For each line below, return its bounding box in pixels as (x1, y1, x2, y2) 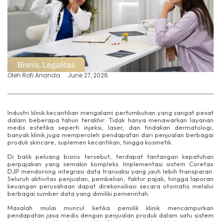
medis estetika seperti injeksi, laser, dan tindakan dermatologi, (7, 123, 214, 131)
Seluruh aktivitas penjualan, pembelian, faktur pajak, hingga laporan (7, 175, 214, 183)
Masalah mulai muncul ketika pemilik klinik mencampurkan (7, 204, 214, 212)
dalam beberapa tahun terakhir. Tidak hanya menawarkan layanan (7, 115, 214, 124)
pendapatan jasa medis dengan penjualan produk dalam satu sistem (7, 211, 214, 220)
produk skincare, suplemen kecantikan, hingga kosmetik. (7, 138, 173, 146)
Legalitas (42, 60, 75, 69)
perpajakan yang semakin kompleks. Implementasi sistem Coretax (7, 160, 214, 168)
